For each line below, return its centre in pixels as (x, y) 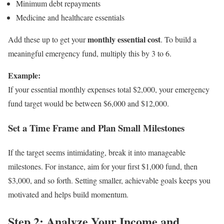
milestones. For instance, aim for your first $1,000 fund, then (103, 166)
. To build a (178, 39)
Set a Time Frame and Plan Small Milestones (96, 127)
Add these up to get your (48, 39)
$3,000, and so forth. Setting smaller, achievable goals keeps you (109, 180)
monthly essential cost (124, 39)
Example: (24, 75)
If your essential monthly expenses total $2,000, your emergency (109, 89)
